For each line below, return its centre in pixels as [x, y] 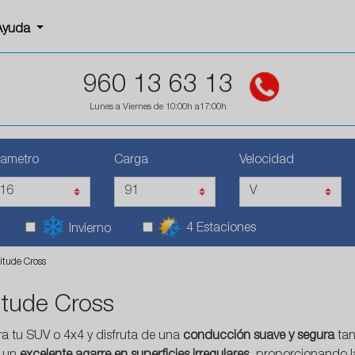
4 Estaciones [221, 229]
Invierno [90, 229]
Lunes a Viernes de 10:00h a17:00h [158, 107]
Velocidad [267, 161]
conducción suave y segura [259, 337]
